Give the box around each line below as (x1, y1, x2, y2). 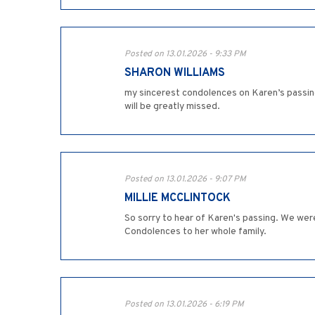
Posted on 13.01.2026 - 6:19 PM (124, 299, 244, 311)
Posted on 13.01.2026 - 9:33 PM (124, 49, 246, 60)
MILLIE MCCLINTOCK (124, 191, 231, 206)
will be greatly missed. (124, 101, 220, 113)
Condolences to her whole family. (124, 226, 266, 238)
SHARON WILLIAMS (124, 66, 225, 81)
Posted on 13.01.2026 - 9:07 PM (124, 174, 246, 186)
